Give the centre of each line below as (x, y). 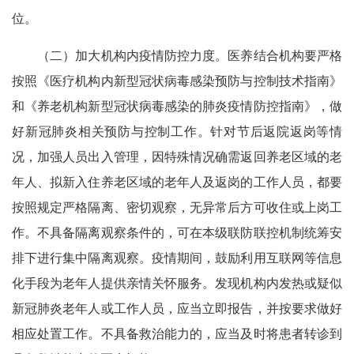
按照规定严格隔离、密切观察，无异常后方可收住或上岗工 (177, 207)
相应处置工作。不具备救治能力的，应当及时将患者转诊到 (177, 333)
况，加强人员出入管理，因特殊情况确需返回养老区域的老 (177, 156)
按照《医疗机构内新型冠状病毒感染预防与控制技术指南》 (177, 81)
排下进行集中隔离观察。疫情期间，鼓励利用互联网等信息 (177, 258)
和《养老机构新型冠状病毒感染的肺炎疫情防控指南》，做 (177, 106)
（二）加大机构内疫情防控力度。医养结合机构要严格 (177, 55)
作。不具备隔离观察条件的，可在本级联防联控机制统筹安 (177, 232)
